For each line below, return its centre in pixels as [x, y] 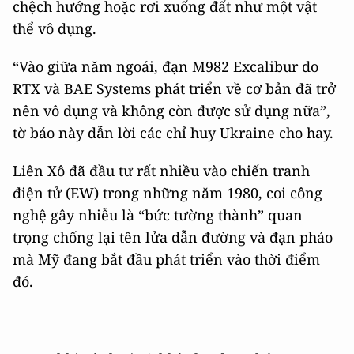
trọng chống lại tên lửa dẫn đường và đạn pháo [173, 237]
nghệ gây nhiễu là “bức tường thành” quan [158, 215]
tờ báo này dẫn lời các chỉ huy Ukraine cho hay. [173, 133]
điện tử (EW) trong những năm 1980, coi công [168, 193]
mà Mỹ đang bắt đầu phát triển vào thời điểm [166, 259]
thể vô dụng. [55, 28]
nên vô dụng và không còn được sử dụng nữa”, [171, 111]
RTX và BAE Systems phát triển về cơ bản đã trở [174, 88]
